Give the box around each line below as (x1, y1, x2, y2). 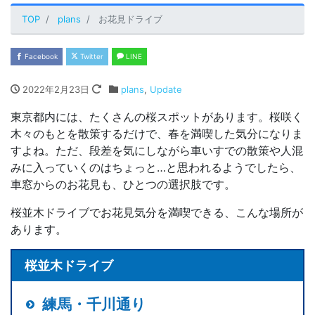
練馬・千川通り (42, 295, 146, 313)
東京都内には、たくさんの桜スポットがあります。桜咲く (11, 110, 303, 124)
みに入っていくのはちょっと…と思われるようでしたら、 (11, 160, 301, 174)
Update (149, 84, 182, 95)
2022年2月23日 (22, 84, 89, 95)
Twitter (78, 52, 103, 60)
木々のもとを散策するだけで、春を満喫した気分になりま (11, 127, 303, 141)
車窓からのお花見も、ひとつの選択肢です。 (11, 177, 236, 191)
